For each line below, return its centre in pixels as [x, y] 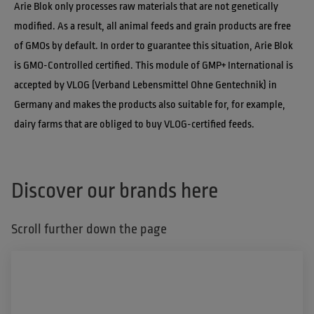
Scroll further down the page [89, 230]
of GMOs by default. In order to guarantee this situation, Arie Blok [155, 46]
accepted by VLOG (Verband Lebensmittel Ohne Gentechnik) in [146, 86]
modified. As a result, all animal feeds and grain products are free [153, 27]
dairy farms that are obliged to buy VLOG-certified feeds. [134, 125]
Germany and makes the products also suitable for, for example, [151, 105]
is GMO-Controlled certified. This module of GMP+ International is [155, 66]
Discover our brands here [115, 191]
